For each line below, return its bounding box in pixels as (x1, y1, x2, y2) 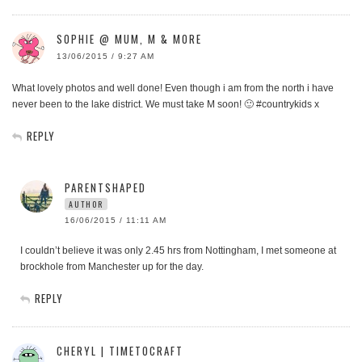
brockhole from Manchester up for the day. (20, 261, 204, 273)
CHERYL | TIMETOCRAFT (57, 343, 183, 360)
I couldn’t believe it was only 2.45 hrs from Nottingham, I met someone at (20, 245, 336, 257)
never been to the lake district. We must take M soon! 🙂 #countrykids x (12, 99, 319, 111)
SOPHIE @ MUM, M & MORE (57, 31, 202, 48)
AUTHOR (69, 198, 103, 211)
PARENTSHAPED (65, 179, 146, 196)
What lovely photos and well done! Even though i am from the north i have (12, 82, 334, 95)
